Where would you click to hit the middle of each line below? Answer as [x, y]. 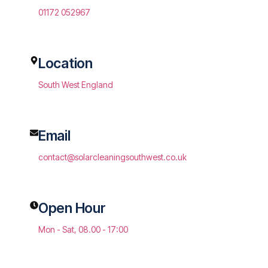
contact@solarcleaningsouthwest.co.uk [112, 157]
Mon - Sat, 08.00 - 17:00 [83, 229]
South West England [76, 84]
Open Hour [72, 208]
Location [66, 63]
